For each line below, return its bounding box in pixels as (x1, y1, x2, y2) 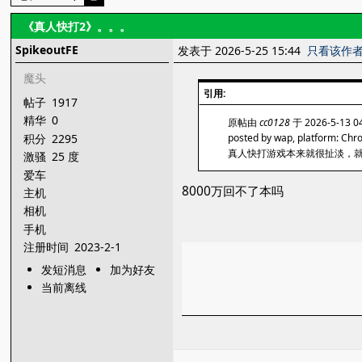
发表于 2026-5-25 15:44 (178, 43, 308, 58)
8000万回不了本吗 (182, 183, 284, 200)
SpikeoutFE (15, 42, 79, 57)
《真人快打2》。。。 (23, 19, 132, 34)
